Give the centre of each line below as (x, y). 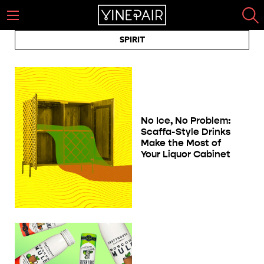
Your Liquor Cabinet (186, 154)
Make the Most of (181, 143)
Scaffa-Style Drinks (186, 132)
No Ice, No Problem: (186, 121)
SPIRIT (132, 40)
